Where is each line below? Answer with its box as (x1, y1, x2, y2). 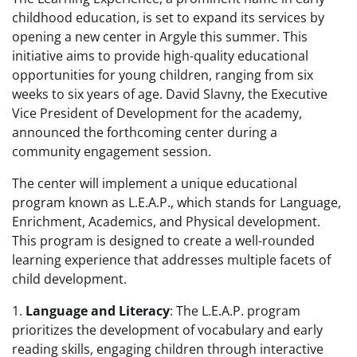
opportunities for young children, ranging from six (12, 66, 313, 84)
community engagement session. (12, 143, 211, 160)
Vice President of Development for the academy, (12, 104, 302, 122)
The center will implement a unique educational (12, 175, 297, 192)
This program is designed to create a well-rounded (12, 232, 315, 249)
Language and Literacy (25, 302, 170, 320)
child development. (12, 270, 127, 288)
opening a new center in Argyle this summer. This (12, 28, 308, 45)
